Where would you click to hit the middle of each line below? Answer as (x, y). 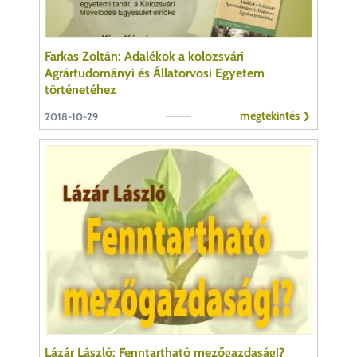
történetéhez (80, 89)
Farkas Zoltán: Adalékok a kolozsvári (144, 56)
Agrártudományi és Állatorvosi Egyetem (155, 73)
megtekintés (270, 115)
